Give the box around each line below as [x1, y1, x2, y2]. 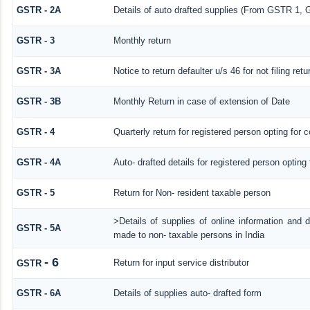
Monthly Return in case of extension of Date [113, 95, 290, 107]
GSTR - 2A [16, 4, 61, 15]
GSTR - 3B [16, 95, 61, 107]
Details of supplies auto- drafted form [113, 287, 262, 298]
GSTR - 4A [16, 156, 61, 167]
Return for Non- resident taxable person [113, 187, 271, 198]
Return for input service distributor [113, 257, 249, 268]
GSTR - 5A [16, 222, 61, 233]
